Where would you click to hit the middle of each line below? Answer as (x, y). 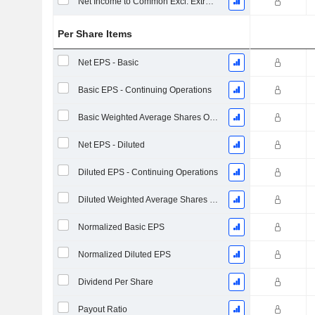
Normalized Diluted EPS (124, 255)
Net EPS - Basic (108, 63)
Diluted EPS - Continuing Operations (148, 172)
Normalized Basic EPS (121, 227)
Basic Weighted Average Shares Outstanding (213, 117)
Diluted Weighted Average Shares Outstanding (213, 200)
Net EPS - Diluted (111, 145)
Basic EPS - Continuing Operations (144, 90)
